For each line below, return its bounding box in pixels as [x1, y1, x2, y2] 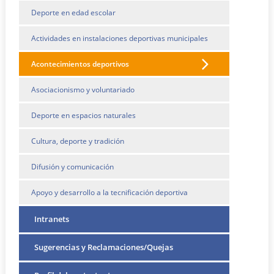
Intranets [34, 213, 70, 224]
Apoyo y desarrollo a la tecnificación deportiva [31, 187, 188, 198]
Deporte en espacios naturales [31, 109, 136, 120]
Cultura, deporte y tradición [31, 135, 125, 146]
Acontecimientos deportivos [31, 58, 130, 69]
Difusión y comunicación [31, 161, 114, 172]
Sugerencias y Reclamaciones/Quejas [34, 241, 174, 253]
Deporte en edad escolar [31, 7, 116, 18]
